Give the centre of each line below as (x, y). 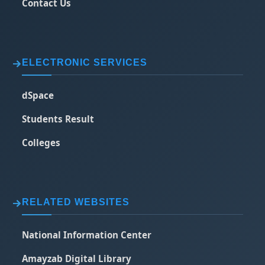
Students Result (58, 119)
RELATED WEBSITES (76, 202)
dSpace (38, 95)
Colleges (41, 143)
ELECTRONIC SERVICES (85, 62)
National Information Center (87, 235)
